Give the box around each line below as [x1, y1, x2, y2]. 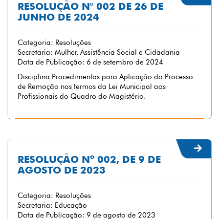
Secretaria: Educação [18, 201, 87, 210]
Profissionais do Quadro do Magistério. [18, 92, 146, 101]
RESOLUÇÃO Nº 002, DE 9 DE [18, 153, 161, 165]
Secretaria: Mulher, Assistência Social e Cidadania [18, 48, 180, 57]
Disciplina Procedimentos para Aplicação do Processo [18, 72, 193, 81]
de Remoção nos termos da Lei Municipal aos [18, 82, 166, 91]
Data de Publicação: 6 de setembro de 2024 [18, 58, 163, 66]
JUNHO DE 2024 [18, 11, 99, 23]
